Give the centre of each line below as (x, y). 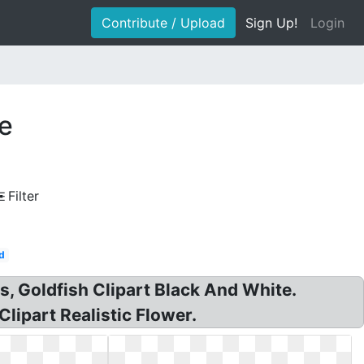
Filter (24, 196)
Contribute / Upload (163, 23)
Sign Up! (271, 23)
